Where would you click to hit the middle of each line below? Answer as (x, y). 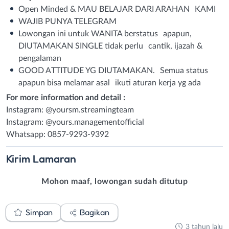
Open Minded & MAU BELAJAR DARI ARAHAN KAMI (117, 9)
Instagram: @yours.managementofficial (75, 122)
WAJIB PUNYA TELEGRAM (67, 21)
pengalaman (40, 58)
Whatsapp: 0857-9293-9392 (58, 134)
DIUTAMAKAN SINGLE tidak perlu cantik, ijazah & (110, 46)
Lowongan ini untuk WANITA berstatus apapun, (105, 33)
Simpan (39, 212)
